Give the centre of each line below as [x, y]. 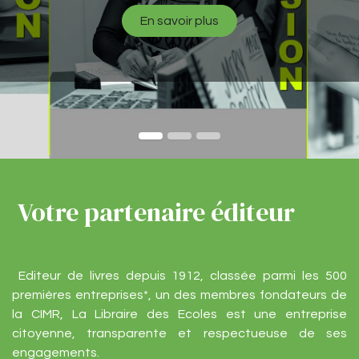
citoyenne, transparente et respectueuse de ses [179, 334]
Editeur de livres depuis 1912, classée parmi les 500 [179, 276]
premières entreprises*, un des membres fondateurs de [179, 295]
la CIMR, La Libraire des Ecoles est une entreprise [179, 315]
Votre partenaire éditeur [153, 213]
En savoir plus [179, 21]
